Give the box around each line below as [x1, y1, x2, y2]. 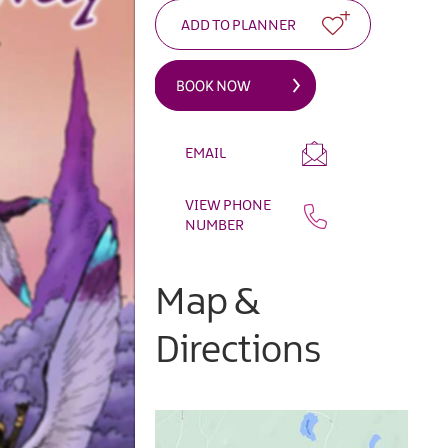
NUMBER [185, 218, 245, 235]
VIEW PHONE [185, 198, 272, 215]
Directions [155, 332, 322, 372]
